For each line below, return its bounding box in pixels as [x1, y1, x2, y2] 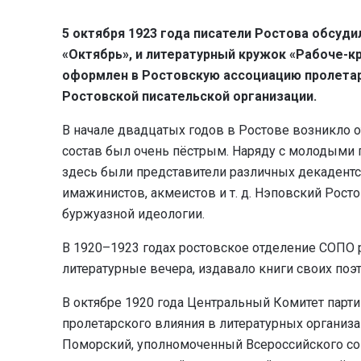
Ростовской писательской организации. [62, 88, 317, 104]
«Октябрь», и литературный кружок [62, 46, 289, 62]
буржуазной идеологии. [62, 205, 205, 222]
